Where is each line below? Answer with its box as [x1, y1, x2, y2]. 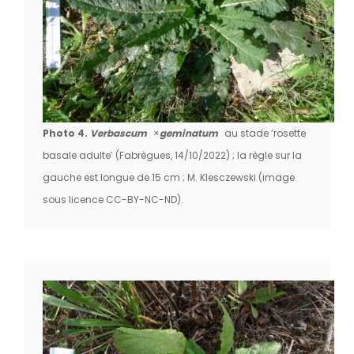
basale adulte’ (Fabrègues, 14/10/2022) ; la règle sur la [43, 148, 302, 162]
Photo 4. [43, 126, 90, 140]
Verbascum [90, 126, 149, 140]
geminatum [160, 126, 218, 140]
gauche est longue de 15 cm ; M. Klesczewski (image [43, 170, 295, 184]
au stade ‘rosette [222, 126, 306, 140]
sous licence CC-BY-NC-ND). [43, 192, 183, 206]
